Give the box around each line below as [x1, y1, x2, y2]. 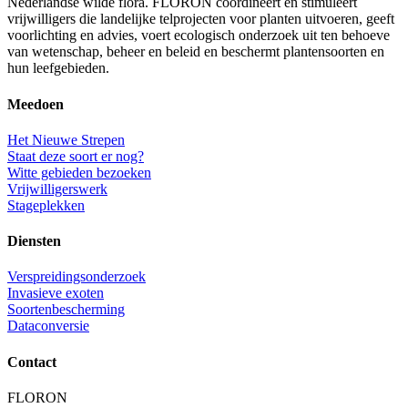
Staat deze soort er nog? [7, 148, 144, 164]
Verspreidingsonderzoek [7, 269, 146, 285]
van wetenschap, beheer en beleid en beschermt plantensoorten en [7, 44, 384, 60]
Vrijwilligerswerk [7, 180, 107, 197]
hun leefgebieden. [7, 60, 109, 76]
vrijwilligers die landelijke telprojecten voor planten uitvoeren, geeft [7, 11, 394, 27]
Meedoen [7, 96, 64, 112]
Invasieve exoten [7, 285, 104, 301]
